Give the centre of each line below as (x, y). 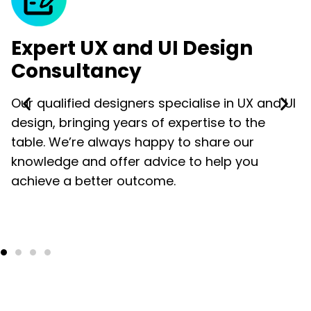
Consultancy (76, 72)
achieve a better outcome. (93, 181)
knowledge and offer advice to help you (135, 162)
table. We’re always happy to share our (133, 142)
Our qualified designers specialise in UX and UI (153, 103)
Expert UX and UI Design (132, 49)
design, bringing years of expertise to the (138, 123)
